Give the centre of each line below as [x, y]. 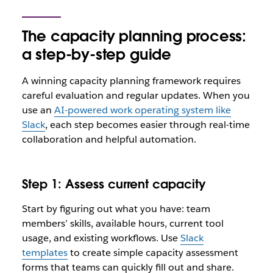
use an [38, 110]
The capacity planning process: [134, 36]
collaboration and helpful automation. [109, 139]
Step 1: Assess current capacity [114, 184]
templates [44, 253]
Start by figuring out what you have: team [116, 209]
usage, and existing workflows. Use [101, 238]
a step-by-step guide [96, 55]
